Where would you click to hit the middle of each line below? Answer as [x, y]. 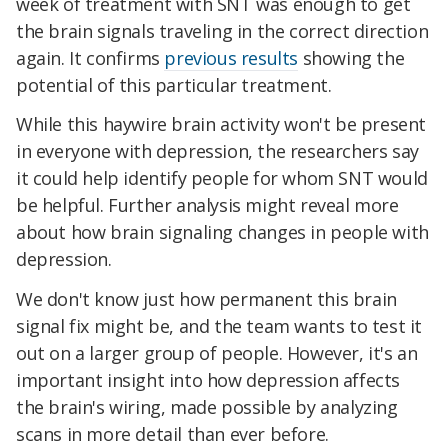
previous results [231, 57]
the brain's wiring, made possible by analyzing [207, 407]
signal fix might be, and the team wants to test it [219, 326]
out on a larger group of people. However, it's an [217, 353]
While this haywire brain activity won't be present [221, 124]
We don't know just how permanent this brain [206, 299]
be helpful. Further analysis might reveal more [207, 205]
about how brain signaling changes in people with [222, 232]
